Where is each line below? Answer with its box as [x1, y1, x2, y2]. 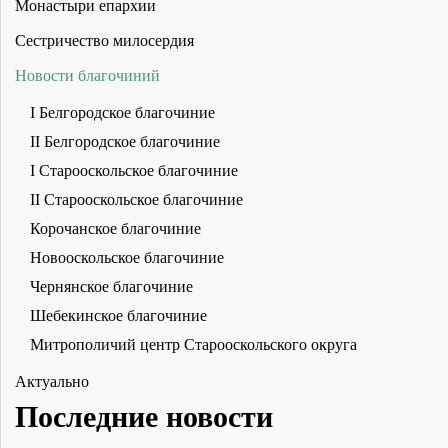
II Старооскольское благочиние [30, 191, 243, 209]
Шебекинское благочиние [30, 307, 207, 325]
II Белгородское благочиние [30, 133, 220, 151]
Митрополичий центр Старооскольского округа [30, 336, 357, 354]
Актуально [15, 373, 89, 391]
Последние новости [15, 400, 273, 434]
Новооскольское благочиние [30, 249, 224, 267]
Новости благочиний [15, 67, 160, 85]
